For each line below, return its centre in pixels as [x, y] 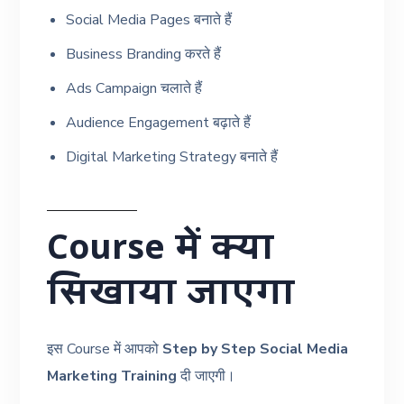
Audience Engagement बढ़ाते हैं [159, 122]
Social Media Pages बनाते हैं [149, 19]
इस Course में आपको [105, 349]
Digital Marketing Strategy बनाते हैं [172, 156]
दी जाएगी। [207, 376]
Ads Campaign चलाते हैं [134, 88]
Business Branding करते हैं [144, 54]
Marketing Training [112, 376]
